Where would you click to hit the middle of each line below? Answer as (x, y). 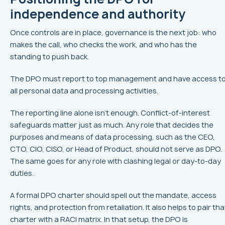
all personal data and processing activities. (84, 91)
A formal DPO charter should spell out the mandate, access (113, 195)
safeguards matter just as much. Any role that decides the (112, 125)
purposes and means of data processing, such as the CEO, (113, 137)
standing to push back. (49, 57)
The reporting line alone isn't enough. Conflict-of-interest (110, 113)
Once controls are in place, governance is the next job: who (113, 33)
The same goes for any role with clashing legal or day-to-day (116, 161)
